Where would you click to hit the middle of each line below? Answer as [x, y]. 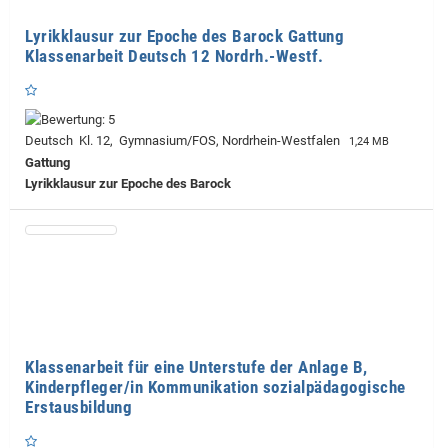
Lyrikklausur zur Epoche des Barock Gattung [184, 35]
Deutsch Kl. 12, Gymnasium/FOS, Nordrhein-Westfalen [185, 140]
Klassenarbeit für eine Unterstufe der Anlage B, [196, 366]
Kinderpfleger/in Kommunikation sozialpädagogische [215, 386]
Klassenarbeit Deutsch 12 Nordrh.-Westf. [174, 55]
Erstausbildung [78, 406]
